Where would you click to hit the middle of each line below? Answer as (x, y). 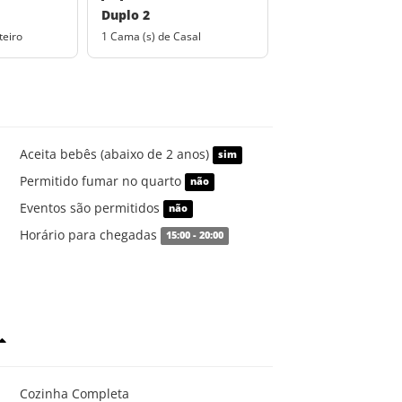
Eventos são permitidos (91, 207)
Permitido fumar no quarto (102, 180)
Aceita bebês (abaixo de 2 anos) (116, 153)
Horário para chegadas (90, 234)
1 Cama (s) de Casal (152, 36)
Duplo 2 (126, 14)
